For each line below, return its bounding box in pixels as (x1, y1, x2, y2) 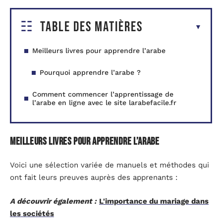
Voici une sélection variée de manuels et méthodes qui (10, 161, 209, 170)
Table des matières (40, 19, 143, 36)
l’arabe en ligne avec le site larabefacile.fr (32, 99, 176, 107)
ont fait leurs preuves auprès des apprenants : (10, 173, 177, 182)
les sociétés (10, 209, 54, 218)
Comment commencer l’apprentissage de (32, 90, 173, 99)
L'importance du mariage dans (99, 196, 209, 206)
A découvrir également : (10, 196, 97, 206)
